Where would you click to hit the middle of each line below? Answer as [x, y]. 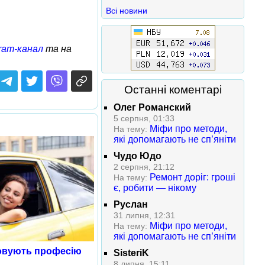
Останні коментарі [173, 90]
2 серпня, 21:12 [144, 167]
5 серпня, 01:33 [144, 118]
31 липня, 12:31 [144, 215]
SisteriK [131, 253]
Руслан [131, 204]
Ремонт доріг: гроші [193, 177]
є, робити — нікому [155, 188]
